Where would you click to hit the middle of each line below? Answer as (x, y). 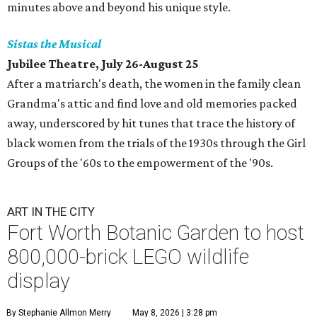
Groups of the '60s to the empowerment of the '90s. (140, 163)
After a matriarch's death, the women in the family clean (154, 84)
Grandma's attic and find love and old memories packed (152, 104)
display (39, 281)
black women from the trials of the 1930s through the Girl (156, 143)
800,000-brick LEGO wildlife (128, 257)
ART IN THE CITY (51, 212)
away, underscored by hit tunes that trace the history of (151, 123)
